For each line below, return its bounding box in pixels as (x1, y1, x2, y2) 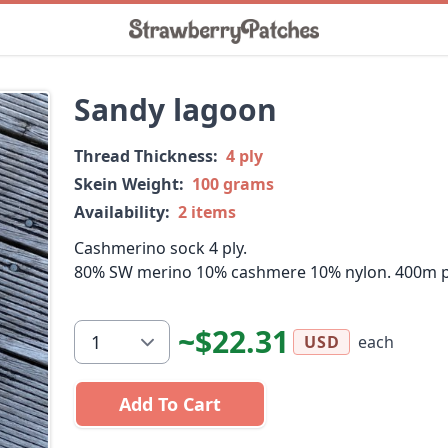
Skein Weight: (74, 173, 184, 195)
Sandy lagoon (74, 89, 277, 130)
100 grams (192, 173, 274, 195)
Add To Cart (119, 392, 221, 416)
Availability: (74, 201, 170, 223)
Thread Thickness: (74, 145, 218, 167)
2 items (178, 201, 236, 223)
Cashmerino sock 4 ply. (74, 237, 247, 259)
